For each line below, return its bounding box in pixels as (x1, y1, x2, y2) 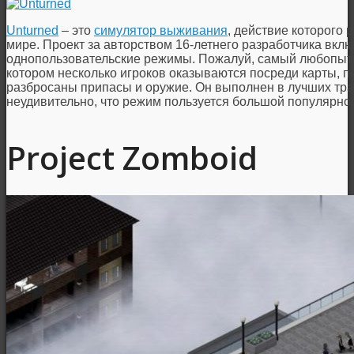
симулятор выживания (94, 24, 228, 38)
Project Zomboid (6, 135, 258, 179)
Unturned (6, 24, 58, 38)
